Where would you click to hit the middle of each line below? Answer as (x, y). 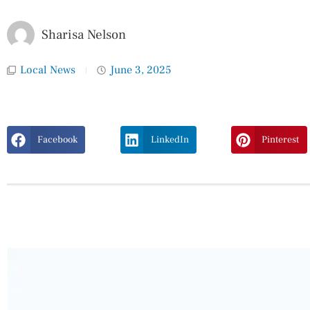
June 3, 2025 (140, 70)
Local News (48, 70)
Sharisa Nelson (84, 35)
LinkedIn (170, 140)
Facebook (57, 140)
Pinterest (281, 140)
